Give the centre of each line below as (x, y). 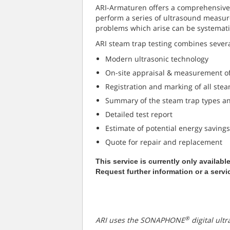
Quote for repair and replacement (164, 142)
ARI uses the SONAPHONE (140, 220)
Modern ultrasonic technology (157, 59)
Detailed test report (139, 114)
